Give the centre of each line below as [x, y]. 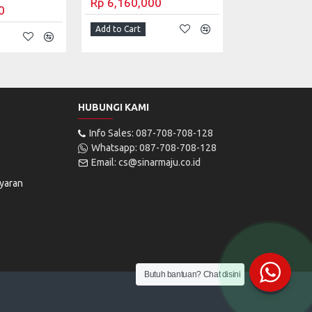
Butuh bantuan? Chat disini [193, 274]
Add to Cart [118, 29]
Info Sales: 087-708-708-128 [151, 133]
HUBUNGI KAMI [114, 107]
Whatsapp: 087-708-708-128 [154, 148]
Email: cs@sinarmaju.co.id [146, 162]
